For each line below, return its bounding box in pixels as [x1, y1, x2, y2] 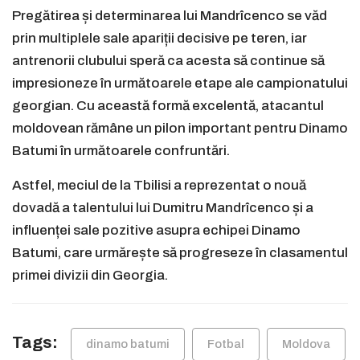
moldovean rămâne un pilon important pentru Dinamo [12, 121, 348, 137]
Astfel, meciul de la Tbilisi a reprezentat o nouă [12, 178, 306, 194]
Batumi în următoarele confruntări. [12, 143, 230, 159]
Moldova [282, 337, 330, 351]
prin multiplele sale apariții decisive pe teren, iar [12, 31, 307, 47]
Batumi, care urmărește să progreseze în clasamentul [12, 245, 348, 261]
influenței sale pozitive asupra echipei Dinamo [12, 223, 301, 239]
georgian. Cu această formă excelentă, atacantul [12, 98, 324, 114]
